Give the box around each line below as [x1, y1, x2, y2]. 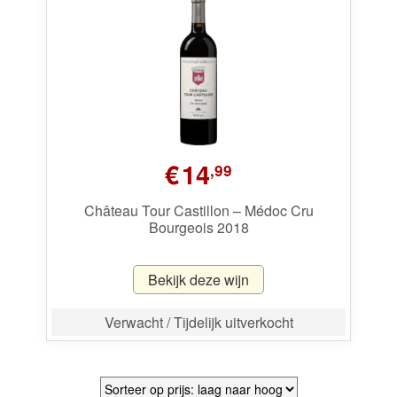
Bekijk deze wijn [148, 269, 249, 291]
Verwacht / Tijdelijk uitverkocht [104, 312, 293, 333]
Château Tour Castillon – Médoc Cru [83, 199, 314, 221]
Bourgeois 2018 [148, 216, 249, 237]
